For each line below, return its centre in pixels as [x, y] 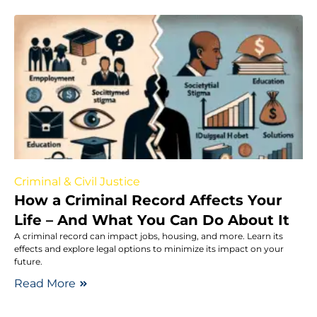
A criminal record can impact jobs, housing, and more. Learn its [149, 236]
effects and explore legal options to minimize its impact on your [149, 248]
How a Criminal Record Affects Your [148, 200]
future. [28, 261]
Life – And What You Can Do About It [152, 220]
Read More [45, 283]
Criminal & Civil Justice [77, 181]
